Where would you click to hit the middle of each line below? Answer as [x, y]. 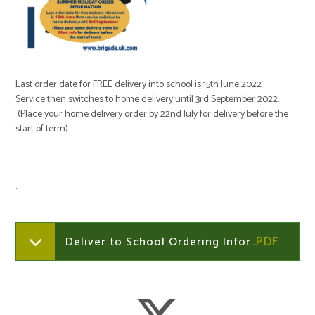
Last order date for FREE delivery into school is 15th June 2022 [139, 84]
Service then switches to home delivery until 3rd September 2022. [148, 99]
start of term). [43, 129]
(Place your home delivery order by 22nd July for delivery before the [152, 114]
